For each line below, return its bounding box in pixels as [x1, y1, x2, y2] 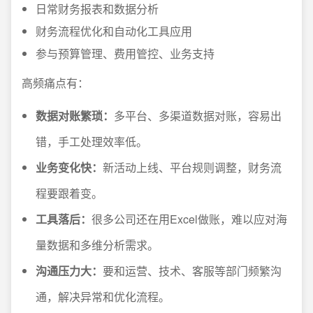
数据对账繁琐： [36, 108, 114, 124]
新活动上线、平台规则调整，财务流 [103, 159, 282, 175]
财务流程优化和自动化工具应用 [36, 23, 192, 39]
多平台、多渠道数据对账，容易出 [114, 108, 282, 124]
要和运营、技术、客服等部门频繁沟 [103, 263, 282, 279]
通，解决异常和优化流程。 [36, 289, 170, 305]
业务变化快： [36, 159, 103, 175]
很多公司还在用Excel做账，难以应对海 [92, 211, 287, 227]
